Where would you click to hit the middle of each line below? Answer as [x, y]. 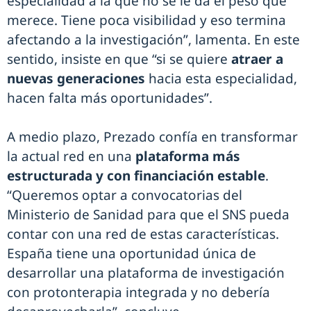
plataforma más [188, 157]
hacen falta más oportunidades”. [110, 98]
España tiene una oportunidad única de [132, 254]
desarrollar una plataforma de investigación [146, 273]
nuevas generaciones [76, 79]
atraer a [257, 59]
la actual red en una [71, 157]
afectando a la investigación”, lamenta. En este [153, 40]
